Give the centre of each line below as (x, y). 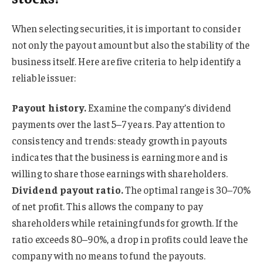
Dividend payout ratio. (68, 190)
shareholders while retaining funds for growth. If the (125, 223)
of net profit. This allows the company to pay (107, 206)
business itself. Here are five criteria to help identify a (127, 61)
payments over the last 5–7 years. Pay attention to (119, 124)
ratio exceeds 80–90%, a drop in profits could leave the (130, 239)
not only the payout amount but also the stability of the (131, 44)
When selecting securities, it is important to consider (127, 28)
